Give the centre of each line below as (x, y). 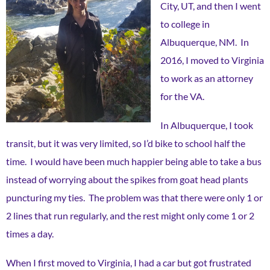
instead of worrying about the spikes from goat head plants (127, 179)
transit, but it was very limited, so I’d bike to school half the (126, 143)
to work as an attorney (207, 78)
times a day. (32, 233)
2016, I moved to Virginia (212, 60)
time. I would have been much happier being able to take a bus (134, 161)
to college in (185, 24)
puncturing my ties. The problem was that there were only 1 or (134, 197)
